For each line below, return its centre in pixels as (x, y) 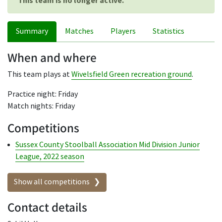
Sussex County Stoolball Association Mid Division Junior (108, 145)
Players (123, 31)
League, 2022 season (50, 157)
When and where (52, 57)
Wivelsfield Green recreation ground (132, 74)
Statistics (168, 31)
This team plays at (39, 74)
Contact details (47, 207)
